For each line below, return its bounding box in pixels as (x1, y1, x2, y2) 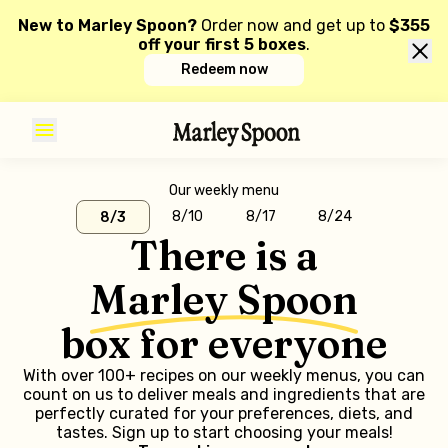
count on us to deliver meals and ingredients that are (23, 385, 425, 404)
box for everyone (61, 319, 387, 368)
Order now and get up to (201, 16, 389, 35)
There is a (130, 231, 318, 280)
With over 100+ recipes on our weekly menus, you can (23, 366, 425, 385)
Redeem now (180, 61, 268, 78)
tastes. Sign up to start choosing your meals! (55, 423, 393, 442)
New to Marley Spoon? (18, 16, 197, 35)
